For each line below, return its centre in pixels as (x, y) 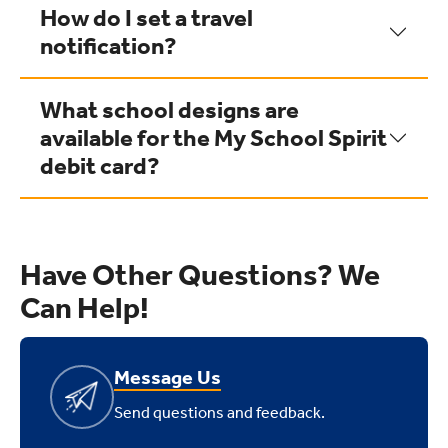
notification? (108, 46)
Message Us (167, 377)
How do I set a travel (146, 18)
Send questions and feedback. (219, 412)
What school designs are (169, 110)
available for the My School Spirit (213, 138)
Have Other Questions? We (200, 275)
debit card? (100, 166)
